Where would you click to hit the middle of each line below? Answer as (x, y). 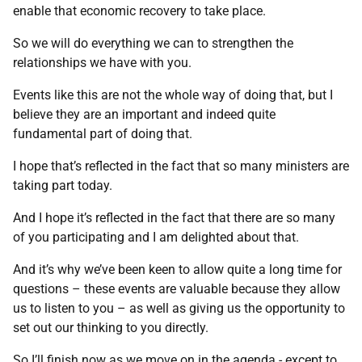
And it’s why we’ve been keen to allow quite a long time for (177, 269)
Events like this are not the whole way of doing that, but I (173, 95)
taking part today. (63, 185)
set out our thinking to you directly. (111, 328)
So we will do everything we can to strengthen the (153, 43)
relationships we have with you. (102, 63)
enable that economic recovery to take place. (139, 11)
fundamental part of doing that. (103, 134)
